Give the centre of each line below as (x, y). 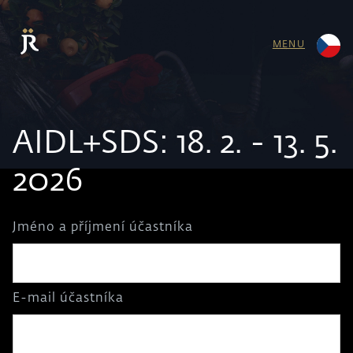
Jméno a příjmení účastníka (103, 228)
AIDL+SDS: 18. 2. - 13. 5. (175, 145)
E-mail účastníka (68, 299)
